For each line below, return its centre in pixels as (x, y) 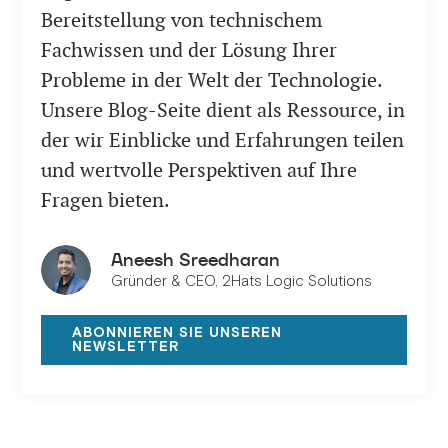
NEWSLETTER (125, 347)
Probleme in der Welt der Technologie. (211, 80)
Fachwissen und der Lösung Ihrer (189, 50)
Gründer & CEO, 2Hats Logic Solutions (241, 281)
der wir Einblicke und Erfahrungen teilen (222, 140)
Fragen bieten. (105, 200)
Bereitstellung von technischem (181, 20)
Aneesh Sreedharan (195, 260)
